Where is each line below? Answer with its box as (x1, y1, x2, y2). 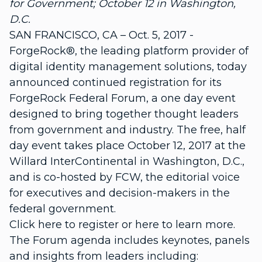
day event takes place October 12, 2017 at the (9, 139, 246, 152)
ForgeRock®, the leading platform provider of (9, 44, 249, 57)
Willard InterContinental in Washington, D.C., (9, 155, 244, 168)
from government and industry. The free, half (9, 123, 246, 136)
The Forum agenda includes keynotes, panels (9, 234, 250, 247)
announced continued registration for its (9, 76, 222, 89)
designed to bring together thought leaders (9, 108, 239, 120)
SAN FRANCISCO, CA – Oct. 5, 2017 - (9, 29, 194, 42)
